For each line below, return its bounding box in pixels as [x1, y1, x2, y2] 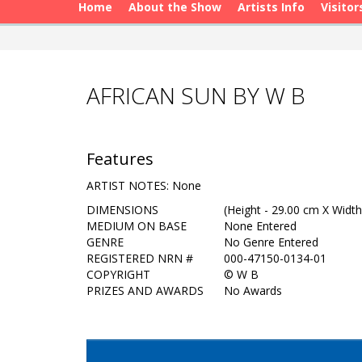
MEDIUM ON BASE [86, 218, 187, 234]
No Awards [224, 283, 282, 298]
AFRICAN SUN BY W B [86, 80, 305, 111]
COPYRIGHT [86, 267, 150, 282]
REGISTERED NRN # [86, 250, 193, 266]
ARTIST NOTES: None [86, 178, 201, 193]
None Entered [224, 218, 297, 234]
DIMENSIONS [86, 202, 158, 217]
